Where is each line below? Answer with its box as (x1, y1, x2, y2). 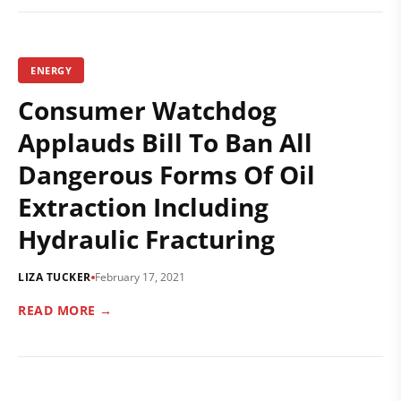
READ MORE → (18, 302, 113, 319)
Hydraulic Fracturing (18, 222, 275, 256)
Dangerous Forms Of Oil (18, 158, 315, 192)
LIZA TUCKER (18, 269, 91, 285)
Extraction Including (18, 190, 269, 224)
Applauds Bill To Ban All (18, 125, 312, 159)
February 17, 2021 (94, 269, 185, 285)
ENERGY (30, 64, 72, 77)
